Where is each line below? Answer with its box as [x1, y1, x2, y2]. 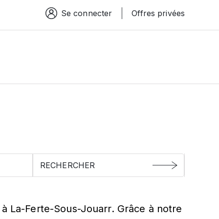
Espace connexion [44, 9, 113, 19]
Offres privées [131, 8, 185, 18]
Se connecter [61, 8, 112, 18]
